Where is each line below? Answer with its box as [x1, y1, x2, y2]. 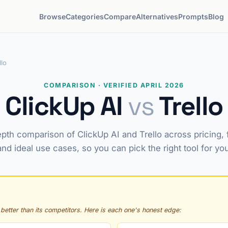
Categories [66, 12, 104, 21]
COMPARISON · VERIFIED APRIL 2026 [44, 81, 184, 89]
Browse [39, 12, 66, 21]
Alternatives [136, 12, 179, 21]
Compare [104, 12, 136, 21]
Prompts [178, 12, 209, 21]
